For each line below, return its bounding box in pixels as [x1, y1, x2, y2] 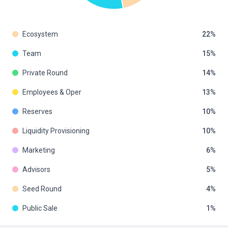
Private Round [22, 68, 68, 77]
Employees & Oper [22, 88, 81, 96]
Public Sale [22, 204, 58, 212]
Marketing [22, 146, 55, 154]
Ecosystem [22, 30, 58, 38]
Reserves [22, 107, 52, 116]
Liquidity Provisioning [22, 126, 90, 135]
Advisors [22, 165, 50, 174]
